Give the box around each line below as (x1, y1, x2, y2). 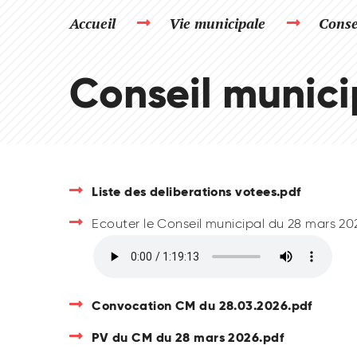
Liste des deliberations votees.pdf (92, 183, 301, 201)
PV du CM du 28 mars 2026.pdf (92, 329, 284, 347)
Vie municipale (169, 14, 265, 33)
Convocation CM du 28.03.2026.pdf (92, 297, 312, 315)
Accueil (69, 14, 116, 33)
